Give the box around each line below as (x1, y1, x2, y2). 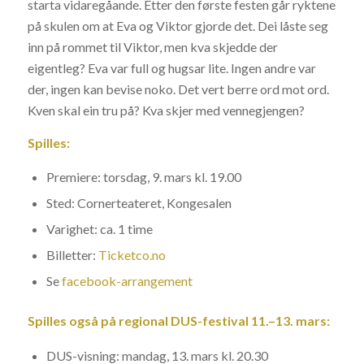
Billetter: (45, 247, 98, 263)
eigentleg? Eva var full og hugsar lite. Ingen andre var (27, 60, 316, 76)
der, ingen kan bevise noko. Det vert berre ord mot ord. (27, 81, 329, 97)
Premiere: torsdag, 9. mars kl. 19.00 (45, 169, 241, 185)
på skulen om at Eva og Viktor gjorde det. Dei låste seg (27, 18, 328, 34)
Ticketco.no (97, 247, 166, 263)
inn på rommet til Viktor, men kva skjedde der (27, 39, 278, 55)
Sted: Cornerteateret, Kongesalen (45, 195, 232, 211)
